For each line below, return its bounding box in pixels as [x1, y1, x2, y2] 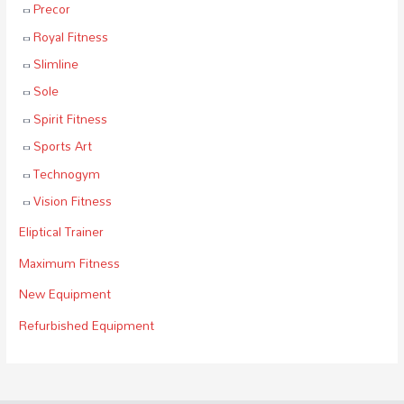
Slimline [33, 50, 79, 76]
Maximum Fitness [19, 250, 121, 275]
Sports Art [33, 133, 93, 159]
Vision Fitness [33, 188, 113, 213]
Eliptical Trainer [19, 219, 105, 244]
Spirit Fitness [33, 106, 108, 131]
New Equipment [19, 281, 112, 307]
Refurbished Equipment [19, 312, 155, 337]
